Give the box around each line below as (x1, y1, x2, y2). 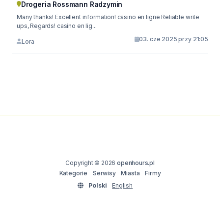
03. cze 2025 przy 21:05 (139, 35, 208, 43)
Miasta (121, 169, 140, 177)
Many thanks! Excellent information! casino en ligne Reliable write (17, 13, 200, 21)
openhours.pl (117, 159, 155, 166)
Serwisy (92, 169, 116, 177)
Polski (88, 182, 107, 189)
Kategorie (59, 169, 88, 177)
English (112, 182, 133, 189)
